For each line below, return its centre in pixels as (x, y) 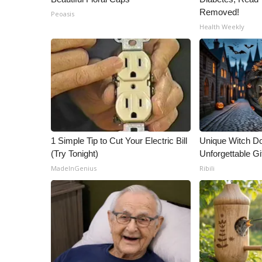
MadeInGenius (74, 168)
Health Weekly (222, 27)
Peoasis (63, 14)
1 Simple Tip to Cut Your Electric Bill (119, 141)
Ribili (207, 168)
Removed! (220, 12)
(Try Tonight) (75, 154)
